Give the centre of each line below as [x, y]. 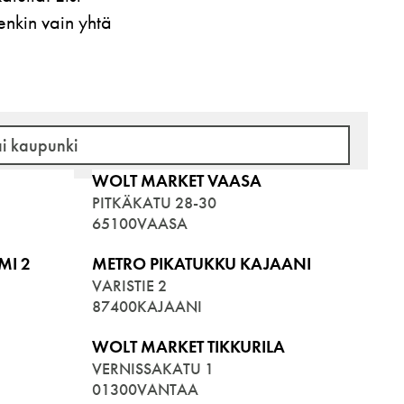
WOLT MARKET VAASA [177, 181]
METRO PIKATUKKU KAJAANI [202, 264]
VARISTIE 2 [129, 286]
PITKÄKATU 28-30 [154, 203]
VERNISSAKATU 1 [153, 369]
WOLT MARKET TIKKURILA [188, 347]
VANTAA [168, 390]
